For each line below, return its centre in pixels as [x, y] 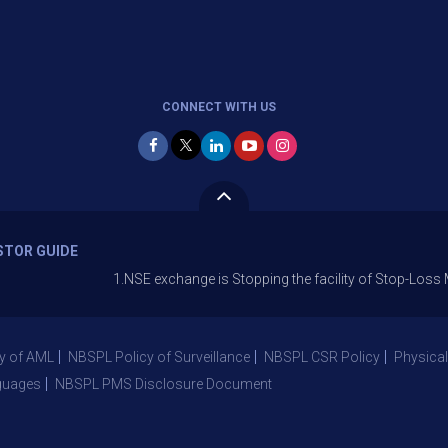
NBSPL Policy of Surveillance [159, 357]
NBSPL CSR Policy [322, 357]
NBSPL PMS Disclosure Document [163, 384]
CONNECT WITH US [219, 107]
